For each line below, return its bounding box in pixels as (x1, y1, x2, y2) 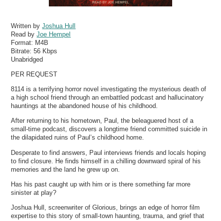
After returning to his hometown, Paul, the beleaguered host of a (11, 117, 194, 125)
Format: (11, 38, 36, 46)
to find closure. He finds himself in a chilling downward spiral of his (11, 157, 201, 165)
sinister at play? (11, 188, 57, 196)
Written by (11, 22, 42, 30)
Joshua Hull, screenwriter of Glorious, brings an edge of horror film (11, 203, 200, 211)
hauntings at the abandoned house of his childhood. (11, 102, 158, 110)
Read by (11, 30, 37, 38)
